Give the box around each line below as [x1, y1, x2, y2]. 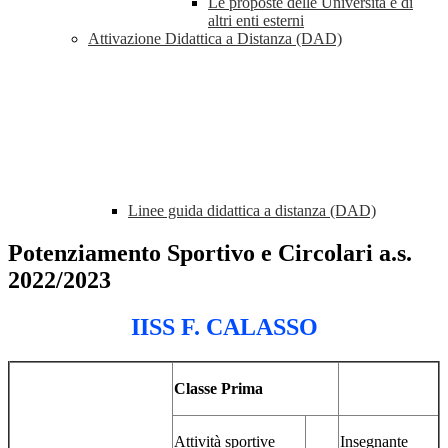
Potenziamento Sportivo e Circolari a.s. [8, 240, 412, 267]
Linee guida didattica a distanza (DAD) [128, 202, 376, 220]
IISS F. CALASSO [130, 314, 318, 341]
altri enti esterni [208, 12, 304, 30]
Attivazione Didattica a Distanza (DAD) [88, 30, 342, 48]
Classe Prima [174, 380, 263, 398]
